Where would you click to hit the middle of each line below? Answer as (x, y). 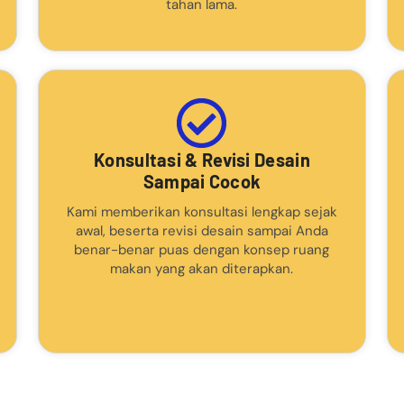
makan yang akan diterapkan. (202, 268)
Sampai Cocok (202, 181)
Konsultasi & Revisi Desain (202, 159)
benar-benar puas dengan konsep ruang (202, 249)
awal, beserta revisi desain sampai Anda (202, 230)
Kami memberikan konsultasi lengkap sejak (202, 211)
